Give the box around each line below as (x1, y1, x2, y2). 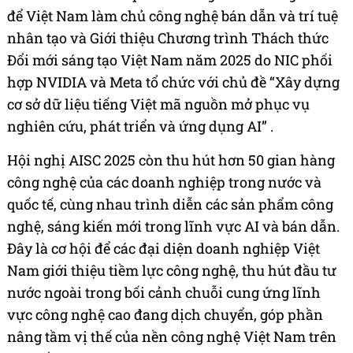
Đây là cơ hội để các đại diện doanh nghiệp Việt (7, 239, 320, 258)
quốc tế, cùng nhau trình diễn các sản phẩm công (7, 195, 333, 214)
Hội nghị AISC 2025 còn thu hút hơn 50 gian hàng (7, 150, 335, 170)
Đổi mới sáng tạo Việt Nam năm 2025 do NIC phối (7, 50, 333, 70)
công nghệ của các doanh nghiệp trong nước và (7, 173, 321, 192)
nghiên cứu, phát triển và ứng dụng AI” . (7, 117, 273, 136)
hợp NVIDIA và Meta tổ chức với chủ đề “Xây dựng (7, 72, 340, 92)
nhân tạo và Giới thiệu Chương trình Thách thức (7, 28, 329, 48)
